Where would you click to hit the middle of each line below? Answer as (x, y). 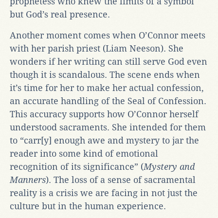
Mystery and (169, 166)
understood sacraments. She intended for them (108, 127)
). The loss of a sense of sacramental (121, 180)
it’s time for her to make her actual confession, (107, 88)
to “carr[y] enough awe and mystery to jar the (104, 140)
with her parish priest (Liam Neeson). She (97, 48)
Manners (28, 180)
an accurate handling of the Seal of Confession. (108, 101)
